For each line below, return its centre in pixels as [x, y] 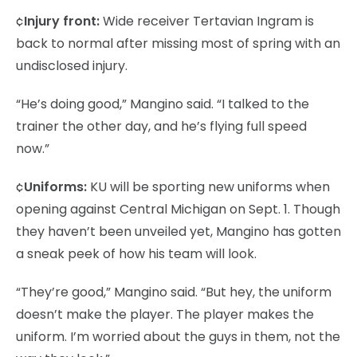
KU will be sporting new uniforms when [208, 186]
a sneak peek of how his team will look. [136, 253]
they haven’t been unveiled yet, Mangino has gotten [178, 231]
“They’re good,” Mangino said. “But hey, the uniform [174, 292]
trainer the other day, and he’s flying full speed [161, 126]
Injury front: [63, 21]
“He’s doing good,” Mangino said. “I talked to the [163, 104]
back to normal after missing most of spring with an [178, 43]
